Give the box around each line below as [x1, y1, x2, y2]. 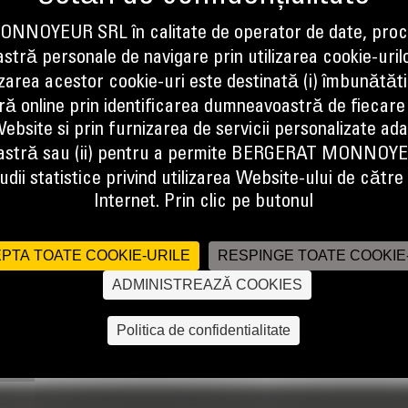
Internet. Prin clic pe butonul [94, 192, 314, 212]
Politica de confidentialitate [117, 321, 291, 338]
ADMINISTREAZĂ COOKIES [111, 276, 302, 292]
